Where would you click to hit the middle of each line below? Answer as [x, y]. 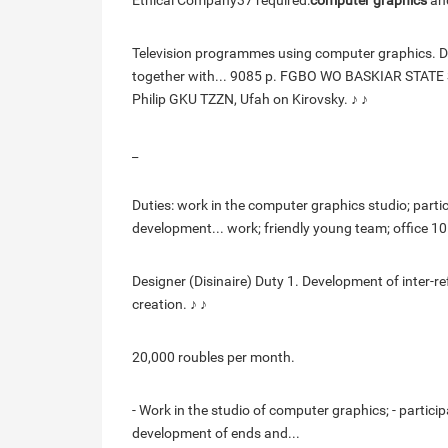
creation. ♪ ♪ [169, 304]
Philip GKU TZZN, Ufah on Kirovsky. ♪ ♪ [250, 99]
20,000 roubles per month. [213, 357]
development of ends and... [216, 433]
